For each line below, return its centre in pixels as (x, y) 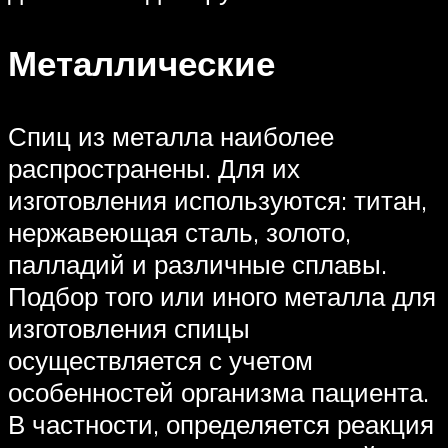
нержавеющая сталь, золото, (179, 232)
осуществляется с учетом (160, 360)
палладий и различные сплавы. (197, 264)
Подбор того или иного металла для (222, 296)
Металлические (141, 63)
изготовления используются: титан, (217, 200)
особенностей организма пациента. (218, 392)
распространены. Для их (154, 168)
